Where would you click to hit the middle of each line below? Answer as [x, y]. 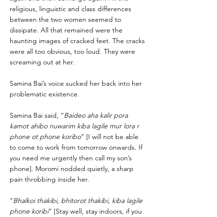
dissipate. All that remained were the [66, 30]
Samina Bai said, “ [37, 115]
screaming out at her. [42, 62]
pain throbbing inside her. [49, 179]
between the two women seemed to [65, 19]
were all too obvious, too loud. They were [72, 51]
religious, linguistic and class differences [70, 9]
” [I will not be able [110, 137]
